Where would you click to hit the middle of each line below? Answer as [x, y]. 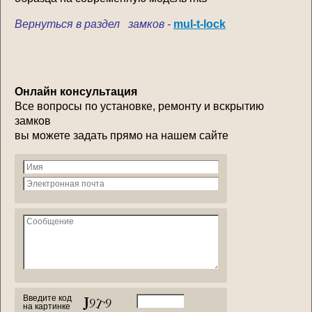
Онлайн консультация [76, 91]
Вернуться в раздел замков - [93, 24]
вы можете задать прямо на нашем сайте [122, 135]
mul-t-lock [200, 24]
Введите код [47, 298]
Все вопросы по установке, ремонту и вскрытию [139, 106]
